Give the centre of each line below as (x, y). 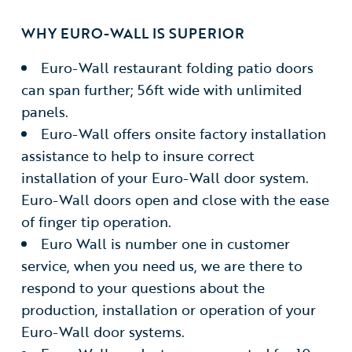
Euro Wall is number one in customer (166, 244)
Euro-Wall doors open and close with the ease (175, 200)
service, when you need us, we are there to (161, 266)
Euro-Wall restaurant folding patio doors (178, 68)
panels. (44, 112)
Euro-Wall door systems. (103, 332)
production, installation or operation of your (168, 310)
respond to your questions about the (143, 288)
